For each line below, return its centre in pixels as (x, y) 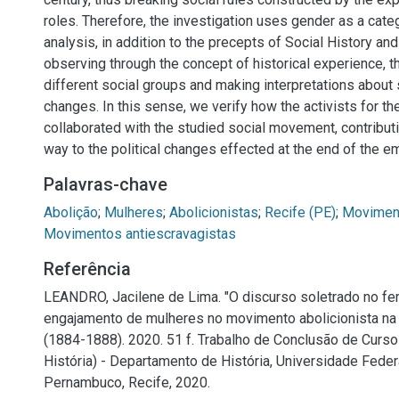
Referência (87, 269)
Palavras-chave (106, 184)
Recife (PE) (300, 212)
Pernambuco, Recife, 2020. (127, 383)
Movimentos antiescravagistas (140, 234)
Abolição (71, 212)
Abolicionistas (214, 212)
